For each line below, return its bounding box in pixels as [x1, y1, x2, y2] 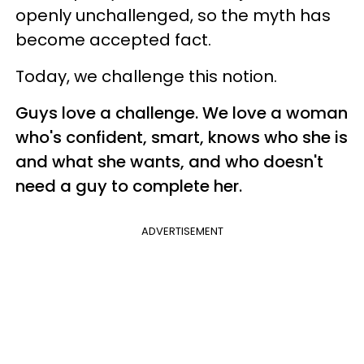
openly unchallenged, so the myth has [15, 3, 331, 27]
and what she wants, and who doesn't [15, 149, 323, 173]
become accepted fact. [15, 28, 211, 51]
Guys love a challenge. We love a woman [15, 101, 348, 124]
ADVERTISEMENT [141, 223, 223, 239]
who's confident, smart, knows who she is [15, 125, 348, 149]
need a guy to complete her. [15, 174, 242, 197]
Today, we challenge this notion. [15, 64, 277, 88]
